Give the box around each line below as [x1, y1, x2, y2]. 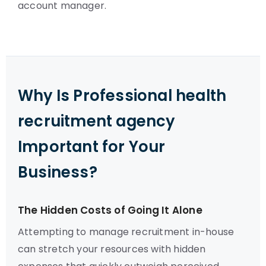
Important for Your [18, 136, 166, 157]
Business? [18, 161, 97, 183]
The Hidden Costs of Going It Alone [18, 203, 202, 217]
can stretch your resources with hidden [18, 242, 206, 256]
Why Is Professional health [18, 85, 227, 106]
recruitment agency [18, 110, 175, 132]
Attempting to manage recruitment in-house [18, 225, 235, 239]
